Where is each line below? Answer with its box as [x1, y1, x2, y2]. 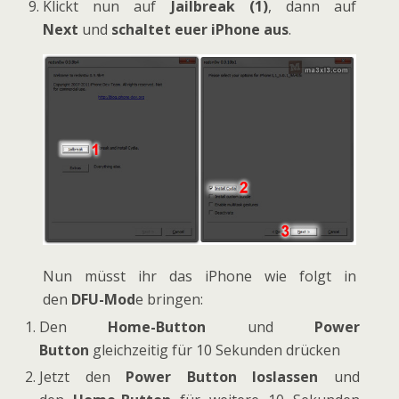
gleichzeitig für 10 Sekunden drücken [89, 339, 341, 360]
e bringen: [135, 289, 204, 310]
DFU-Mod [71, 289, 136, 310]
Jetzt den [39, 366, 126, 387]
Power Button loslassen [126, 366, 319, 387]
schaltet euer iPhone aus [111, 20, 289, 40]
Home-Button [108, 316, 207, 337]
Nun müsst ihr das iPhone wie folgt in [43, 266, 356, 287]
